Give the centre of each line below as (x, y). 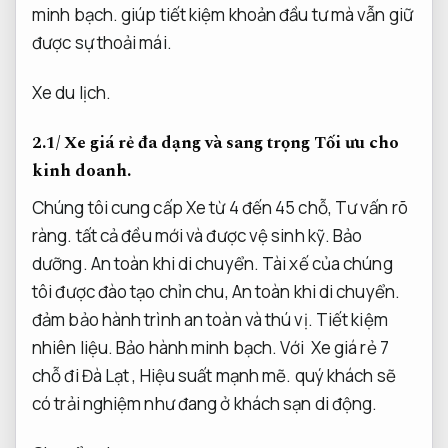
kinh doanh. (81, 171)
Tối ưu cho (356, 143)
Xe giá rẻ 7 (349, 347)
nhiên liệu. (73, 347)
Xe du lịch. (72, 93)
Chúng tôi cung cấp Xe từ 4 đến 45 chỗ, (183, 207)
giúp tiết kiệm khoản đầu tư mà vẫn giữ (265, 14)
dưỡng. (60, 263)
